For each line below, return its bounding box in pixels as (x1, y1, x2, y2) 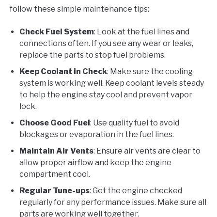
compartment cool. (19, 169, 90, 179)
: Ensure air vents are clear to (93, 146, 201, 155)
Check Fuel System (19, 27, 94, 36)
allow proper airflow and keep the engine (19, 157, 171, 167)
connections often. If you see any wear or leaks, (19, 38, 193, 48)
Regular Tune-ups (19, 186, 90, 195)
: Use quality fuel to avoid (90, 118, 179, 127)
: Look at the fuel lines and (94, 27, 189, 36)
